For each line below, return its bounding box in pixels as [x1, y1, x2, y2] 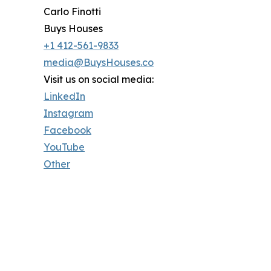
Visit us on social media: [44, 73, 154, 86]
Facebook [44, 124, 91, 137]
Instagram [44, 107, 93, 120]
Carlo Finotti [44, 5, 101, 18]
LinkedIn [44, 90, 85, 103]
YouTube [44, 141, 85, 154]
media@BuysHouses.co [44, 56, 154, 69]
